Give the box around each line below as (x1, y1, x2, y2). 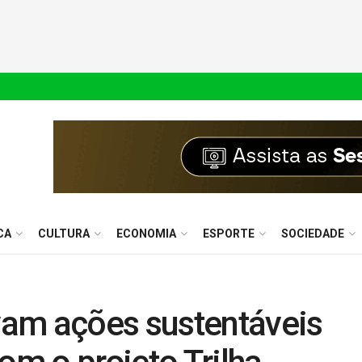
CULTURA (38, 227, 90, 240)
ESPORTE (203, 227, 255, 240)
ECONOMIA (116, 227, 176, 240)
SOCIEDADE (281, 227, 344, 240)
